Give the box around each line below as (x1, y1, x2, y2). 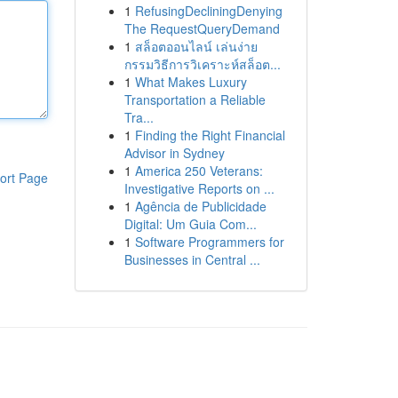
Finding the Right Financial (134, 126, 285, 144)
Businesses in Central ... (123, 251, 260, 268)
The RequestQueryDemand (123, 20, 280, 37)
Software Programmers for (134, 233, 284, 251)
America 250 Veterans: (134, 162, 263, 179)
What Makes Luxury (134, 73, 247, 91)
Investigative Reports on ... (123, 179, 275, 197)
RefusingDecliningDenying (134, 2, 283, 20)
